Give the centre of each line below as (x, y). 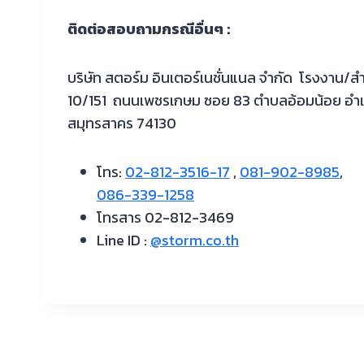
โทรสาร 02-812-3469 (165, 217)
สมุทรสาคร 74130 (122, 123)
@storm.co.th (195, 240)
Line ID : (123, 240)
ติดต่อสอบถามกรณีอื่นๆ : (149, 29)
